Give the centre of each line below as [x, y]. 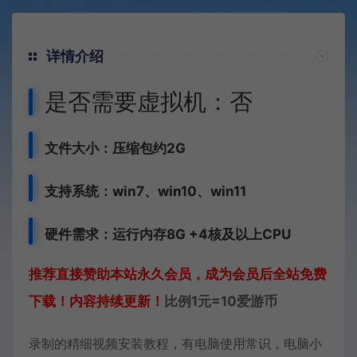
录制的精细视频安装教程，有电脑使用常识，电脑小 [175, 343]
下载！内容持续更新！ [96, 301]
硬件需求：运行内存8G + [122, 234]
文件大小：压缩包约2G [115, 148]
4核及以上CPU [245, 234]
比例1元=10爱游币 [221, 301]
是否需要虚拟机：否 [149, 102]
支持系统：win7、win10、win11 [145, 191]
